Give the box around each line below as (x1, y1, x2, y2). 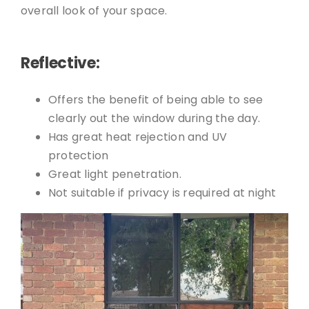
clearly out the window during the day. (48, 110, 261, 126)
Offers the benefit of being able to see (48, 92, 263, 108)
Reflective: (20, 52, 100, 74)
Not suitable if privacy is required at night (48, 185, 277, 201)
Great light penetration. (48, 166, 181, 182)
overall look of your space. (20, 3, 168, 19)
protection (48, 148, 109, 163)
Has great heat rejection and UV (48, 129, 228, 145)
